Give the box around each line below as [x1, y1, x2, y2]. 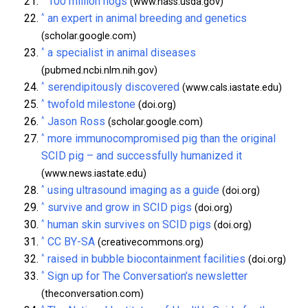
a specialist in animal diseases [47, 46, 196, 60]
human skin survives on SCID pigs [47, 218, 211, 232]
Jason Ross [47, 115, 105, 129]
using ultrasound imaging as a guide [47, 184, 219, 197]
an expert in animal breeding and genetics [47, 12, 247, 25]
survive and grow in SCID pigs [47, 201, 192, 214]
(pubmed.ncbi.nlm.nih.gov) [41, 65, 157, 77]
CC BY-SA [47, 235, 95, 249]
